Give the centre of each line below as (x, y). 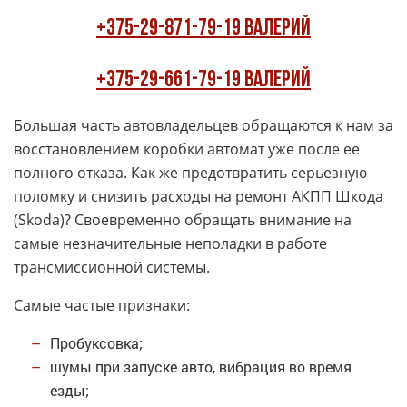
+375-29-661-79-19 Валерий (203, 80)
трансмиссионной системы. (112, 267)
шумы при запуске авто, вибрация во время (201, 367)
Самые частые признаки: (102, 305)
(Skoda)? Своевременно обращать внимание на (183, 220)
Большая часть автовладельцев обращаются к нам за (203, 125)
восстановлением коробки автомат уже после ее (187, 149)
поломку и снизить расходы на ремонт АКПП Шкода (199, 196)
